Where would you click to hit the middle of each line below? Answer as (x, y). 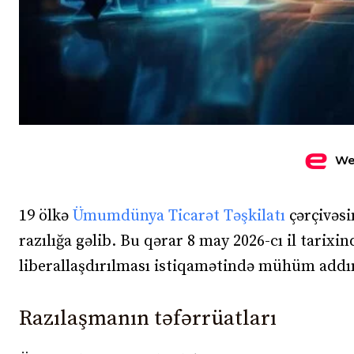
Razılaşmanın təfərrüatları (148, 318)
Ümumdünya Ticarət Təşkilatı (179, 216)
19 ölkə (46, 216)
